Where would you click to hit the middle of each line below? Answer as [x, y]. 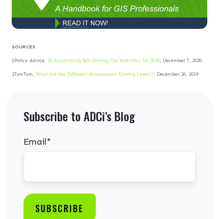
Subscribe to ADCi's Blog [79, 116]
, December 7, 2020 [181, 61]
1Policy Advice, [30, 61]
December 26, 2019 [177, 75]
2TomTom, [23, 75]
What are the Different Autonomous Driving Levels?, [95, 75]
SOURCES [23, 47]
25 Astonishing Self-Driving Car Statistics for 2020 [104, 61]
